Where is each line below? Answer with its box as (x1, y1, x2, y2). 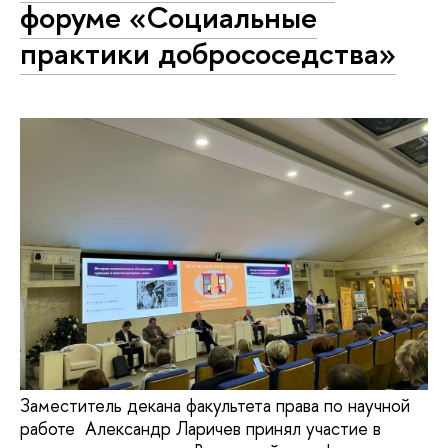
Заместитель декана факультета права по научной (20, 393, 410, 419)
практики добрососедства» (20, 31, 396, 74)
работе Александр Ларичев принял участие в (20, 416, 381, 442)
